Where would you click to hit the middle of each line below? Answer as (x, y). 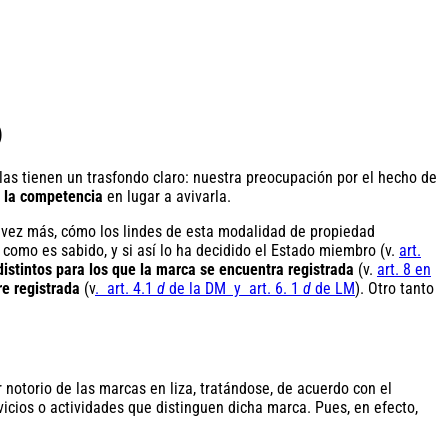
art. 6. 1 (276, 289)
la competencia (53, 197)
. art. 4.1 (126, 289)
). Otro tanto (394, 289)
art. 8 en (404, 270)
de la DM (197, 289)
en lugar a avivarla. (167, 197)
